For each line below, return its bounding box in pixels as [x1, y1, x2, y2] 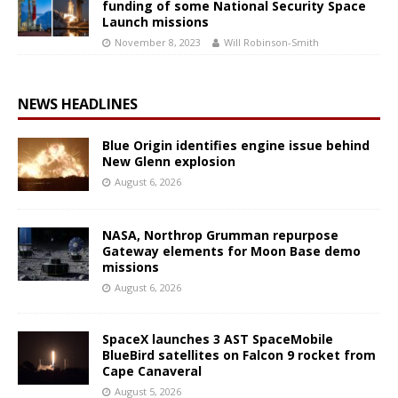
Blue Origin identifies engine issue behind [102, 136, 370, 154]
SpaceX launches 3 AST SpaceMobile [102, 330, 333, 347]
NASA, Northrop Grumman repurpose [102, 226, 338, 243]
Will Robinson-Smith [224, 36, 319, 50]
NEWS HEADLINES [18, 93, 138, 114]
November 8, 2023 [115, 36, 201, 50]
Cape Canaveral [102, 362, 202, 379]
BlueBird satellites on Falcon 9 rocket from [102, 346, 376, 363]
